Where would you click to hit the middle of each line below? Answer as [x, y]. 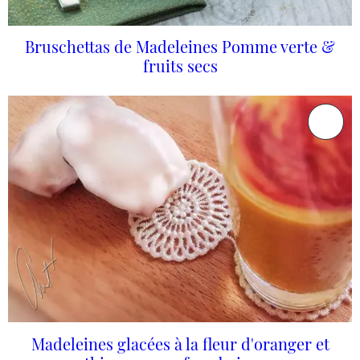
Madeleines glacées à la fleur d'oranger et [180, 343]
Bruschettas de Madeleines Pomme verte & [180, 47]
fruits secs [180, 66]
